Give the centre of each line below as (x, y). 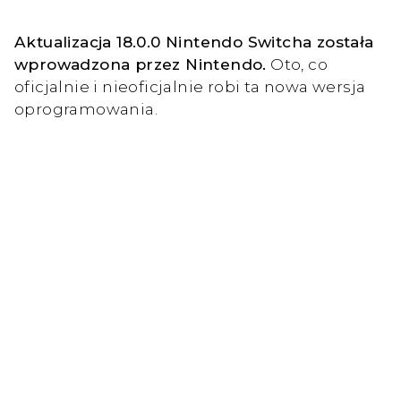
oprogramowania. (86, 108)
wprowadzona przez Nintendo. (141, 64)
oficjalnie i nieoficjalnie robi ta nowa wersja (190, 86)
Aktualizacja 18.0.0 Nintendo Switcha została (194, 41)
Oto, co (297, 64)
